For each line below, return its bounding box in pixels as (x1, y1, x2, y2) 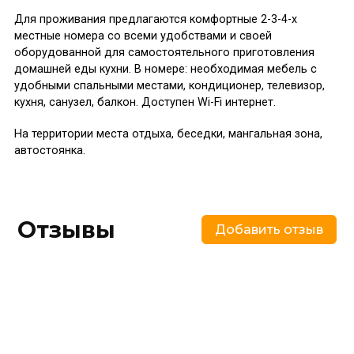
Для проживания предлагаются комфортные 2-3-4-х (13, 12, 297, 26)
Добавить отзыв (214, 221, 323, 237)
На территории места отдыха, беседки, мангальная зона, (13, 127, 322, 141)
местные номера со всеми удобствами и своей (13, 28, 272, 43)
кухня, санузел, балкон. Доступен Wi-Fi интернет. (13, 95, 276, 109)
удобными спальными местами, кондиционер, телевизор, (13, 78, 325, 92)
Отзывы (17, 215, 116, 243)
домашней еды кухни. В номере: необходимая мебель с (13, 62, 317, 76)
